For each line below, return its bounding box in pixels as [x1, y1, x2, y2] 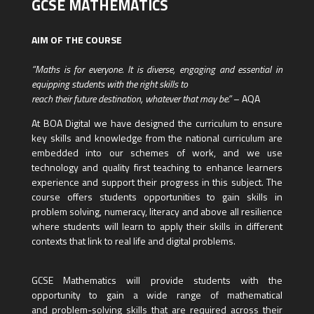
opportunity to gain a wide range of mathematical [31, 287, 283, 303]
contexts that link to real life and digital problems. [31, 233, 235, 249]
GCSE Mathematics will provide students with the [31, 273, 283, 288]
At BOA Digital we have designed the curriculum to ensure [31, 116, 283, 131]
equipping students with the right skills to [31, 76, 190, 92]
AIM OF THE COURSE [31, 32, 122, 48]
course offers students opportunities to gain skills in [31, 189, 283, 205]
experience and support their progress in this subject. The [31, 175, 283, 190]
